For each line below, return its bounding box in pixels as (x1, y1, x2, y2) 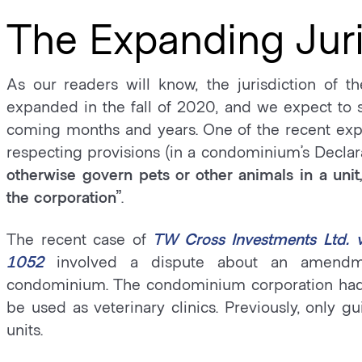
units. (6, 319, 44, 339)
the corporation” (6, 187, 122, 206)
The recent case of (6, 229, 154, 248)
